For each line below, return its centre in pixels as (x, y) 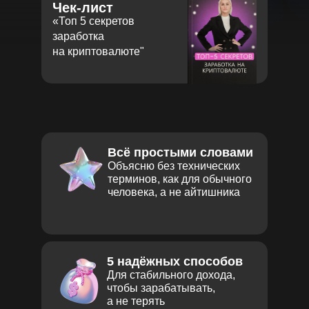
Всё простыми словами (180, 152)
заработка (78, 36)
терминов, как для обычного (180, 179)
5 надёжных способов (175, 261)
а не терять (136, 301)
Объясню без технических (174, 166)
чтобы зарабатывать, (161, 288)
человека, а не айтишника (174, 192)
